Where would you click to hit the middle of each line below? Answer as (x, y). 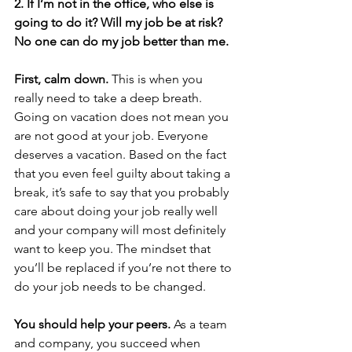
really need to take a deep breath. (110, 98)
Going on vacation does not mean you (123, 117)
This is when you (157, 79)
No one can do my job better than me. (121, 42)
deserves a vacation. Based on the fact (122, 155)
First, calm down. (61, 79)
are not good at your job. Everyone (113, 136)
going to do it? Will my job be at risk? (120, 23)
